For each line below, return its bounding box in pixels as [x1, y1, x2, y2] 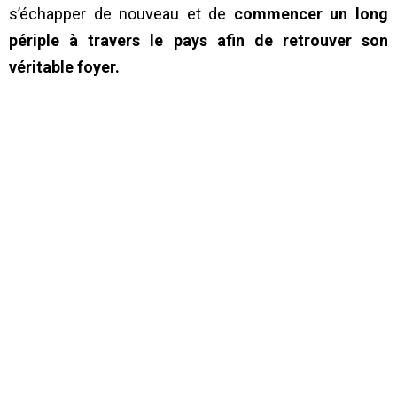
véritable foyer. [9, 58, 120, 77]
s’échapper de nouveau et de [9, 4, 234, 24]
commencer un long [233, 4, 389, 24]
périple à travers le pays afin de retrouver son [9, 31, 388, 51]
